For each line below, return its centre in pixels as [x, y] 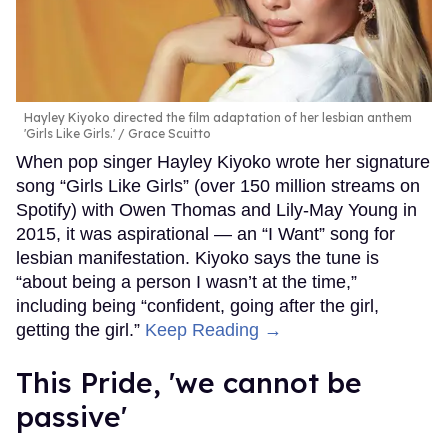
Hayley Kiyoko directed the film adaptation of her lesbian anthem [218, 117]
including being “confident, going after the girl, [197, 305]
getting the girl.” [80, 329]
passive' [71, 416]
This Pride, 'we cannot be [189, 382]
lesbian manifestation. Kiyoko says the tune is [197, 257]
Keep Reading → [213, 329]
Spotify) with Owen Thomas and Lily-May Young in [216, 209]
